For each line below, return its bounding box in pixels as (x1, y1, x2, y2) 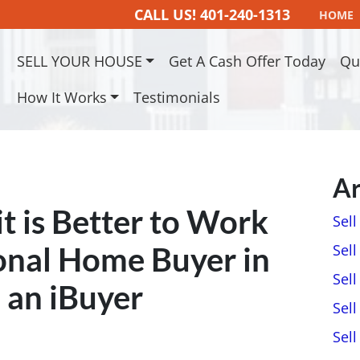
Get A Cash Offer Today (169, 51, 326, 71)
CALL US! (134, 5, 196, 24)
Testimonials (133, 88, 221, 107)
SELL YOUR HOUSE (16, 51, 142, 71)
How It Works (16, 88, 107, 107)
